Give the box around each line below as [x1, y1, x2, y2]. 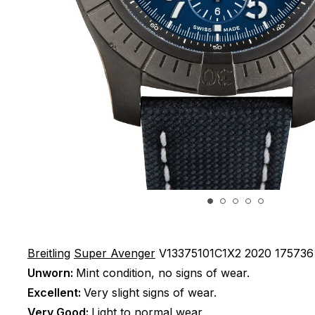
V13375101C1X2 [158, 246, 241, 260]
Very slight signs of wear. [83, 285, 217, 300]
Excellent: [27, 285, 84, 300]
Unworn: [27, 266, 76, 280]
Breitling [27, 246, 70, 260]
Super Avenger [73, 246, 155, 260]
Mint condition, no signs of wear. [75, 266, 250, 280]
